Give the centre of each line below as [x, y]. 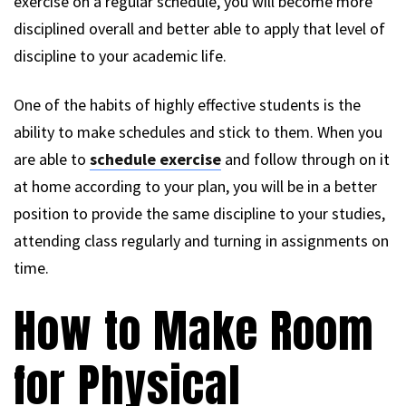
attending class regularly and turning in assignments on [201, 240]
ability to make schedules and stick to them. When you [198, 131]
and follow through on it [305, 159]
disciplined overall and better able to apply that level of [199, 28]
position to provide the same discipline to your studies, [199, 213]
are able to [52, 159]
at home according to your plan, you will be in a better [195, 186]
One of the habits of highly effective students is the [187, 104]
